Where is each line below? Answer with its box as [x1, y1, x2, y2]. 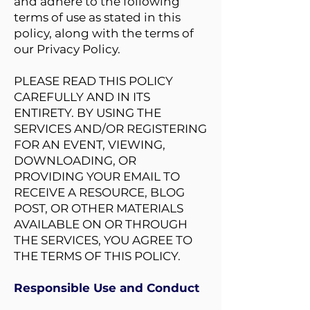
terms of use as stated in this [14, 10, 181, 24]
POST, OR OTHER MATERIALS [14, 201, 183, 215]
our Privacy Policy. [14, 42, 120, 56]
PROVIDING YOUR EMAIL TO [14, 170, 180, 183]
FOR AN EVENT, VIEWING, [14, 138, 165, 152]
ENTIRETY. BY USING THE [14, 106, 161, 120]
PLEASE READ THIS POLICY [14, 74, 173, 88]
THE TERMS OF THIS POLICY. [14, 249, 181, 263]
